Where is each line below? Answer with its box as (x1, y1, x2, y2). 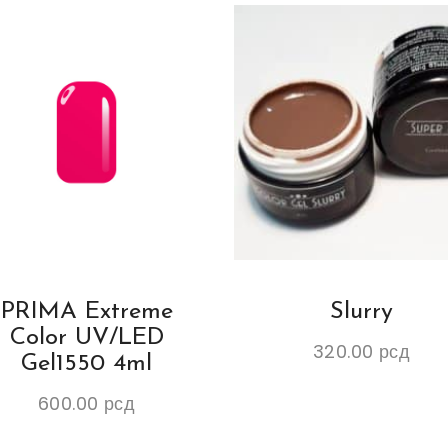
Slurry (330, 300, 393, 325)
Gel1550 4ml (21, 352, 152, 377)
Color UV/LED (9, 326, 164, 351)
